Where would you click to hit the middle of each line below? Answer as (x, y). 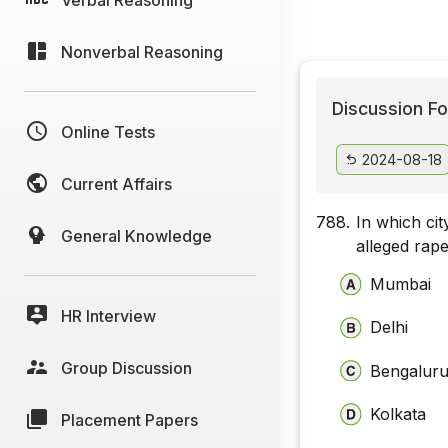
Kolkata (398, 413)
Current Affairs (116, 183)
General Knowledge (136, 235)
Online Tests (108, 131)
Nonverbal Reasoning (142, 51)
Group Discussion (126, 367)
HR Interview (108, 315)
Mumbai (401, 283)
